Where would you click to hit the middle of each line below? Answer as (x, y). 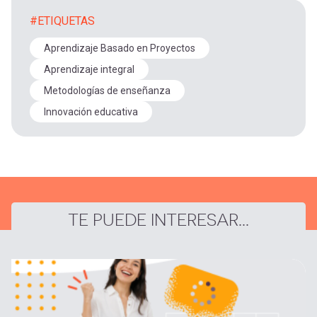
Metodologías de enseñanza (107, 91)
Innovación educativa (91, 112)
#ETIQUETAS (62, 21)
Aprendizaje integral (89, 70)
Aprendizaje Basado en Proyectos (120, 48)
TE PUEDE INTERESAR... (158, 220)
